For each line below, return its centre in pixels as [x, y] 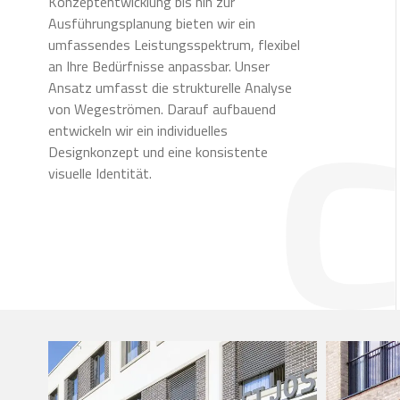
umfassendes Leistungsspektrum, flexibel [174, 44]
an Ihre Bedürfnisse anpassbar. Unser [158, 66]
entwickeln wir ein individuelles [137, 130]
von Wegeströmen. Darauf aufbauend [162, 108]
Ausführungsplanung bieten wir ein [151, 23]
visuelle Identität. [100, 173]
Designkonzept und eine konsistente [158, 151]
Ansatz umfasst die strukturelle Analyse [170, 87]
